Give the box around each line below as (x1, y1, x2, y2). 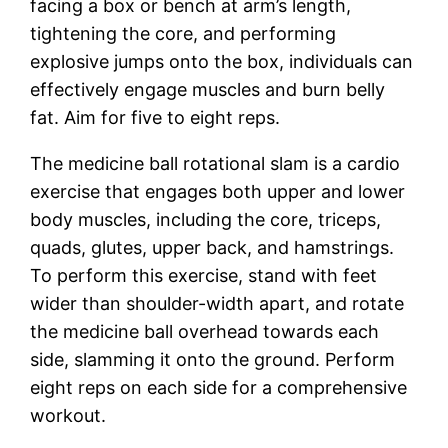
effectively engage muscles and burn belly (30, 78, 386, 100)
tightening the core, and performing (30, 22, 337, 44)
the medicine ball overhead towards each (30, 320, 380, 342)
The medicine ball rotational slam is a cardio (30, 152, 401, 174)
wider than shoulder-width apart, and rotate (30, 292, 405, 314)
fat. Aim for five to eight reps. (30, 106, 281, 128)
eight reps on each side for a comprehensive (30, 376, 408, 398)
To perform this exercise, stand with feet (30, 264, 378, 286)
